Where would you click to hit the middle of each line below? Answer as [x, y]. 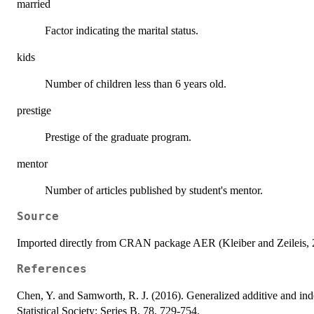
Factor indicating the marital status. [122, 30]
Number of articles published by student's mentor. [154, 190]
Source [38, 216]
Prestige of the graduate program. [118, 137]
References [52, 269]
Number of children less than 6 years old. [136, 83]
